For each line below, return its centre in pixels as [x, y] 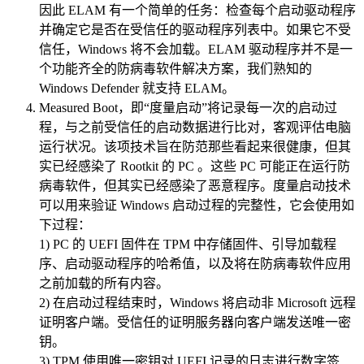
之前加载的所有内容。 [104, 284]
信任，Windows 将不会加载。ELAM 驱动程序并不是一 [196, 50]
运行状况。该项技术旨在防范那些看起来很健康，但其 [195, 147]
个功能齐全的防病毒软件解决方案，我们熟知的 [175, 69]
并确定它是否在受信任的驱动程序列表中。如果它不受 [195, 30]
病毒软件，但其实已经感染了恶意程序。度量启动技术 [195, 186]
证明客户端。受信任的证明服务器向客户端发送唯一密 [195, 323]
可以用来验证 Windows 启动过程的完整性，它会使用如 [197, 206]
